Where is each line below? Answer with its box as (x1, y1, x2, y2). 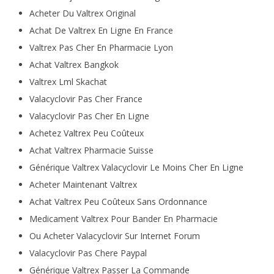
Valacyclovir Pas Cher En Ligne (29, 110, 149, 122)
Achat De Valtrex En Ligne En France (29, 24, 173, 36)
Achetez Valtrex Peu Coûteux (29, 127, 144, 139)
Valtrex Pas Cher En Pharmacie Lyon (29, 42, 173, 53)
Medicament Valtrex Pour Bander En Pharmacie (29, 213, 218, 224)
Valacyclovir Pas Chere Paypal (29, 247, 147, 259)
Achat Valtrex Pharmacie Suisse (29, 144, 154, 156)
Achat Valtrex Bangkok (29, 59, 119, 70)
